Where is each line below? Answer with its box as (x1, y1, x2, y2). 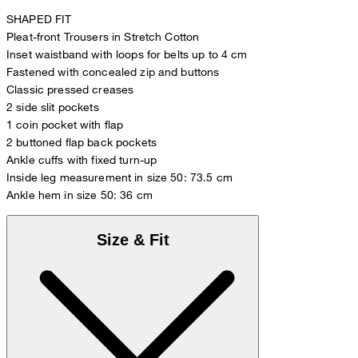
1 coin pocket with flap (6, 117, 124, 132)
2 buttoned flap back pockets (6, 135, 157, 149)
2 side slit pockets (6, 100, 99, 114)
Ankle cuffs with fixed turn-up (6, 153, 157, 167)
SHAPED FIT (6, 12, 72, 26)
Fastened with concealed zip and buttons (6, 65, 220, 79)
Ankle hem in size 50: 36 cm (6, 188, 153, 202)
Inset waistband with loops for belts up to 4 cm (6, 47, 248, 62)
